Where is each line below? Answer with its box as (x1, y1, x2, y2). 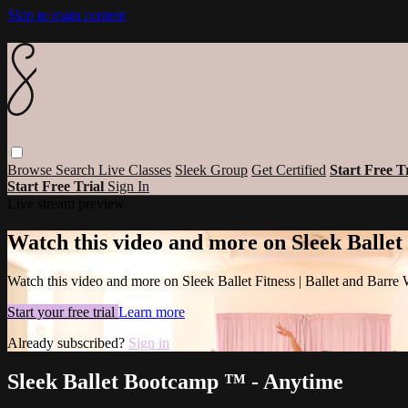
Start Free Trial (7, 178, 107, 194)
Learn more (118, 303, 185, 320)
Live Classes (98, 161, 171, 178)
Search (56, 161, 98, 178)
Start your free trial (7, 303, 118, 320)
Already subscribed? (7, 334, 128, 351)
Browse (7, 161, 56, 178)
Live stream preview (7, 195, 125, 211)
